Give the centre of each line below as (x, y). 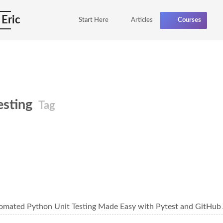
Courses (189, 20)
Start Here (94, 20)
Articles (142, 20)
